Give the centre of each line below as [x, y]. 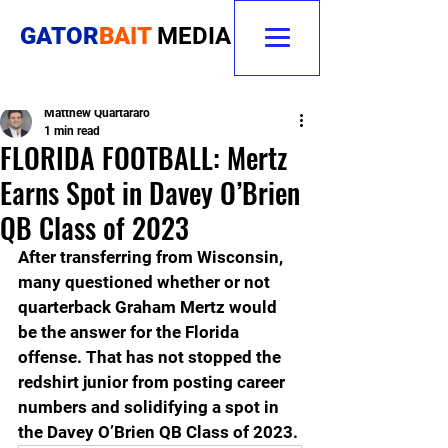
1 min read [72, 131]
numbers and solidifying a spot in [150, 407]
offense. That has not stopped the [151, 357]
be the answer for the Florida [130, 332]
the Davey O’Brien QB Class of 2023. [158, 432]
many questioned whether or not [146, 282]
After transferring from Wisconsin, [152, 257]
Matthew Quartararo [97, 113]
